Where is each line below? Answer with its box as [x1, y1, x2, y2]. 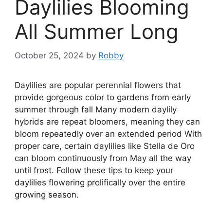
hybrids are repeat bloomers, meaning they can [15, 116, 200, 127]
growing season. [15, 189, 79, 200]
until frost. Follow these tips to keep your [15, 165, 173, 175]
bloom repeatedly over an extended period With [15, 128, 202, 139]
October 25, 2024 [15, 50, 84, 60]
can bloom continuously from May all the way [15, 153, 191, 163]
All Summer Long [15, 19, 179, 44]
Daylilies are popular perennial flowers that [15, 80, 181, 90]
